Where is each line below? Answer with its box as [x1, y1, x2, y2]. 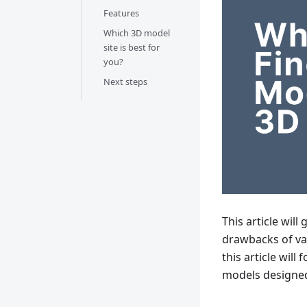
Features [103, 7, 139, 19]
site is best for [103, 41, 160, 53]
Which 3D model [103, 27, 170, 39]
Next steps [103, 75, 147, 88]
